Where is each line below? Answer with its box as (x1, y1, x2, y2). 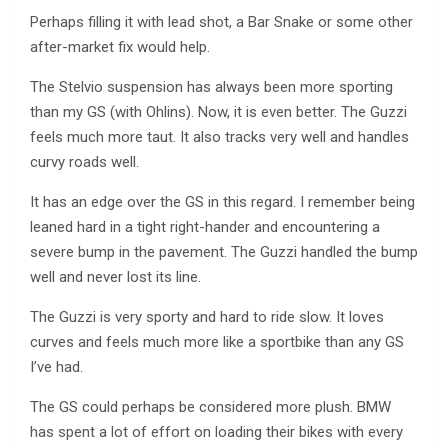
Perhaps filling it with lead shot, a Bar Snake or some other (30, 13, 413, 32)
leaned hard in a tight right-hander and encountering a (30, 218, 380, 237)
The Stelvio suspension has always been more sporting (30, 78, 393, 97)
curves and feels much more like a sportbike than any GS (30, 333, 404, 352)
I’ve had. (30, 358, 83, 377)
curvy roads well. (30, 153, 139, 172)
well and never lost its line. (30, 268, 201, 287)
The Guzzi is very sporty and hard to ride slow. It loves (30, 308, 384, 327)
